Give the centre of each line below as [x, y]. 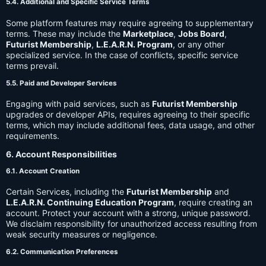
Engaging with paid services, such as [79, 103]
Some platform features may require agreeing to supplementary [130, 23]
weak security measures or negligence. [82, 235]
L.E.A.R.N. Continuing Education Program [90, 202]
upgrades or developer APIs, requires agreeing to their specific [128, 114]
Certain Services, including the [66, 192]
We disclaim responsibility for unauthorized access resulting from [132, 224]
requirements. [33, 135]
